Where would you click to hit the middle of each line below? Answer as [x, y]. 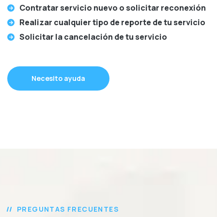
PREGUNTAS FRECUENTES [68, 209]
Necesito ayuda [58, 78]
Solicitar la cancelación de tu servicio [93, 37]
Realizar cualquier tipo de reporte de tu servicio [112, 22]
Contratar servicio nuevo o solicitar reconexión [113, 8]
